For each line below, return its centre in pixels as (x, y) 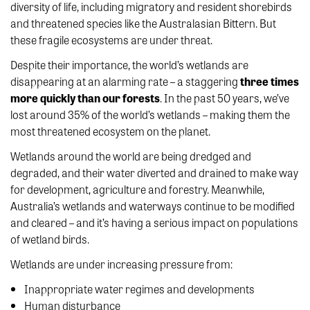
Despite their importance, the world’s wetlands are (129, 64)
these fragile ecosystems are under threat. (111, 39)
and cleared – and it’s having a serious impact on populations (154, 222)
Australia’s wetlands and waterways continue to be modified (153, 206)
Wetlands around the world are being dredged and (131, 156)
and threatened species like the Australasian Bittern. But (143, 23)
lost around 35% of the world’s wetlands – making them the (150, 114)
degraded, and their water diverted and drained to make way (154, 172)
